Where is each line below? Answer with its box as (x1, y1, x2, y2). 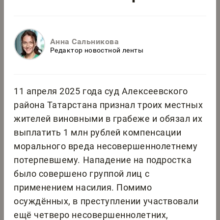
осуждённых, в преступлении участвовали (14, 196, 199, 207)
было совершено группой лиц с (14, 168, 150, 179)
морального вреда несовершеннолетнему (14, 141, 198, 152)
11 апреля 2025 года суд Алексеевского (14, 86, 188, 97)
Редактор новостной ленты (50, 46, 144, 54)
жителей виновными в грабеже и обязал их (14, 113, 203, 124)
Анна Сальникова (50, 36, 119, 46)
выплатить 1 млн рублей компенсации (14, 127, 182, 138)
